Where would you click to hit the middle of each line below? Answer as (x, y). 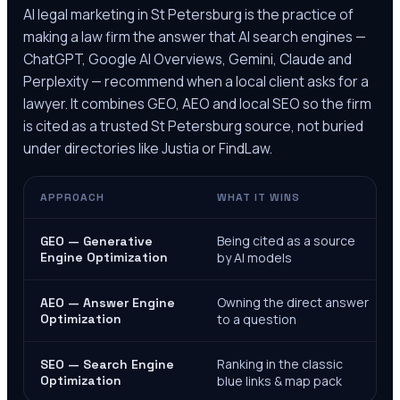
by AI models (254, 258)
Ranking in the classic (280, 364)
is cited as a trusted (87, 126)
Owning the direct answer (293, 303)
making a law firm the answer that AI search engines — (195, 37)
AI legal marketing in (87, 15)
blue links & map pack (279, 381)
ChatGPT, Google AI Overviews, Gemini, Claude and (187, 59)
